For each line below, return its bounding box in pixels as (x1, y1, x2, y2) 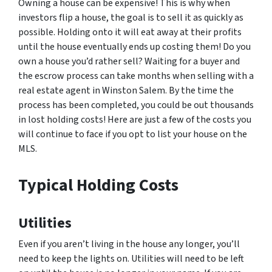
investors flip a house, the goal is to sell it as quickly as (18, 10, 243, 24)
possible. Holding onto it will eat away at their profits (18, 25, 242, 39)
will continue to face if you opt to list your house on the (18, 127, 247, 141)
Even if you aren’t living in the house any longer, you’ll (18, 237, 240, 251)
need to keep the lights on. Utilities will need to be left (18, 251, 244, 265)
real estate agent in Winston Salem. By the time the (18, 83, 234, 97)
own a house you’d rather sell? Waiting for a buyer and (18, 54, 240, 68)
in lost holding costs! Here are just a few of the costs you (18, 112, 251, 126)
